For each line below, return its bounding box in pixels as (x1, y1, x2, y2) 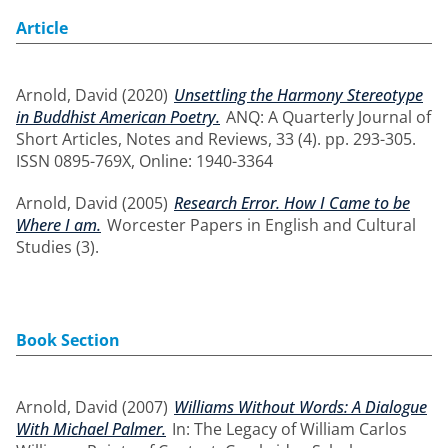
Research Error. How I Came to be (174, 192, 410, 214)
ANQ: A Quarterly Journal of (222, 106, 431, 128)
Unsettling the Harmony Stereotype (174, 84, 423, 106)
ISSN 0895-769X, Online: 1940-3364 (16, 150, 273, 172)
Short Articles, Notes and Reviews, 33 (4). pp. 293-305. (16, 128, 416, 150)
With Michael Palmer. (16, 418, 166, 440)
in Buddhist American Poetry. (16, 106, 220, 128)
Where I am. (16, 214, 101, 236)
